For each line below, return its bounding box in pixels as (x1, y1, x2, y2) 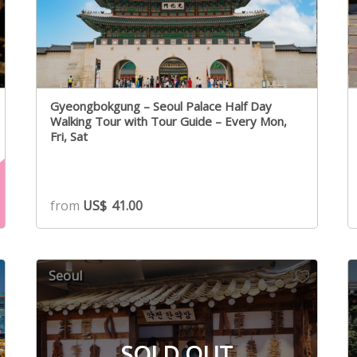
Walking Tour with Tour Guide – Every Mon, (49, 112, 225, 129)
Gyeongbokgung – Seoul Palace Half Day (49, 97, 272, 114)
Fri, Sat (49, 127, 88, 144)
